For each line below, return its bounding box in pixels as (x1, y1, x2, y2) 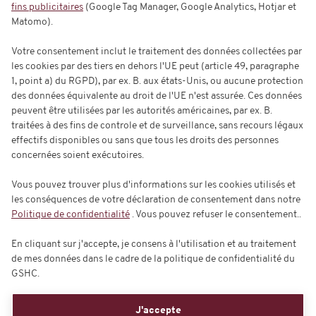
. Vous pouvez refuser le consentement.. (130, 209, 301, 220)
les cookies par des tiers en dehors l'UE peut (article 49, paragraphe (11, 61, 299, 72)
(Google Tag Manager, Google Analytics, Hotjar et (83, 2, 296, 13)
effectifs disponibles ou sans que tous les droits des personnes (11, 135, 279, 146)
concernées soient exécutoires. (11, 150, 144, 161)
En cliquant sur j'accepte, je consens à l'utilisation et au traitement (11, 239, 296, 250)
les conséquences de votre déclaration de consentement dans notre (11, 195, 300, 205)
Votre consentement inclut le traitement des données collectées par (11, 47, 302, 57)
